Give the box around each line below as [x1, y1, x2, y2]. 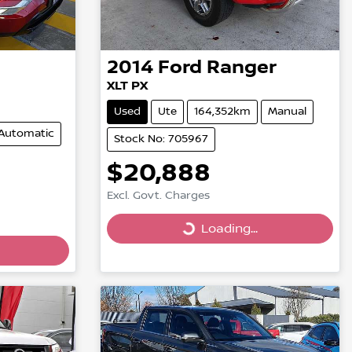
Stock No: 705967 [113, 132, 208, 145]
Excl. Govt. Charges [106, 189, 210, 202]
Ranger [206, 56, 277, 79]
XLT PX [106, 78, 148, 93]
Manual [267, 104, 306, 118]
